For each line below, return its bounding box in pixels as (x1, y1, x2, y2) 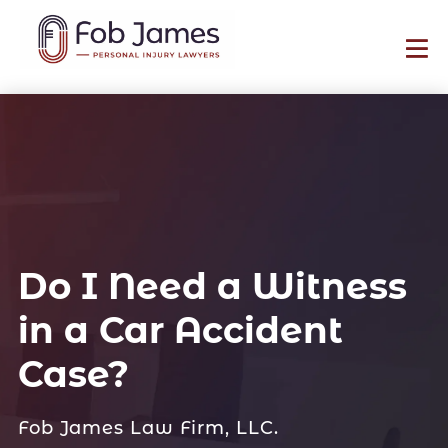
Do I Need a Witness (17, 263, 407, 308)
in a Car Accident (17, 307, 343, 352)
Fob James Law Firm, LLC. (17, 416, 279, 439)
